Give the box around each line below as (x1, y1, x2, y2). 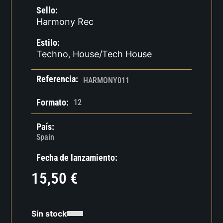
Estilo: (36, 37, 60, 48)
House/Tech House (73, 49, 152, 60)
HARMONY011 (83, 76, 130, 86)
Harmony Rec (36, 16, 94, 27)
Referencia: (36, 74, 79, 85)
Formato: (36, 97, 69, 108)
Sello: (36, 5, 58, 16)
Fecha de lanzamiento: (36, 152, 118, 163)
